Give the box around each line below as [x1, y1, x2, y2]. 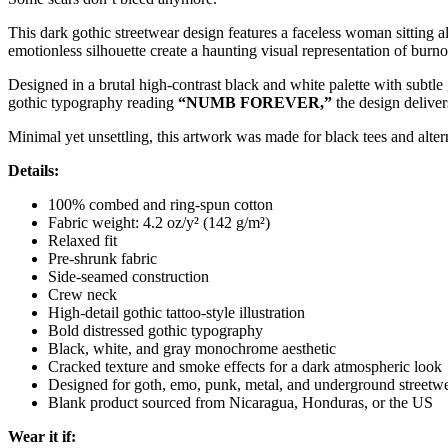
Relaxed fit [48, 231, 117, 249]
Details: [8, 161, 59, 179]
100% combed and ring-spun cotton [48, 195, 273, 213]
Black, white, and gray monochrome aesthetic [48, 339, 336, 357]
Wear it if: [8, 427, 76, 445]
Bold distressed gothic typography [48, 321, 263, 339]
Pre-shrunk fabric [48, 249, 157, 267]
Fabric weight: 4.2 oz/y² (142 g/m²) [48, 213, 270, 231]
